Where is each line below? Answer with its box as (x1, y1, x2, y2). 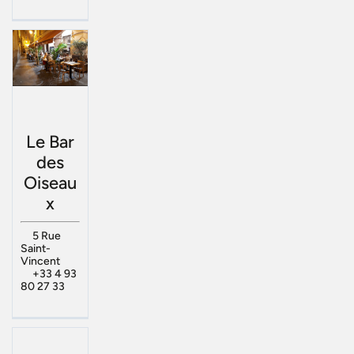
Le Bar (26, 130, 74, 153)
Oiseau (24, 171, 77, 194)
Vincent (21, 254, 60, 268)
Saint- (21, 241, 51, 255)
